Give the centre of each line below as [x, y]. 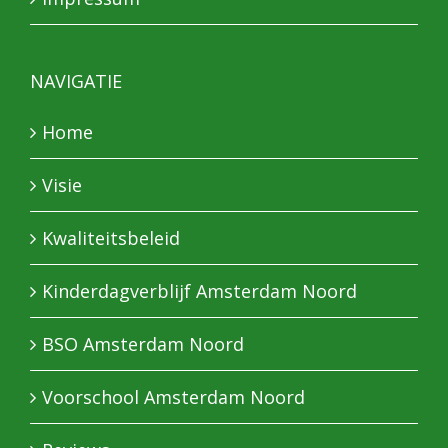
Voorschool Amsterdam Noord [173, 397]
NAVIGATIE [76, 81]
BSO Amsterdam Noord [143, 344]
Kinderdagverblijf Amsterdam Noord [199, 291]
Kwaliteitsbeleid [111, 238]
